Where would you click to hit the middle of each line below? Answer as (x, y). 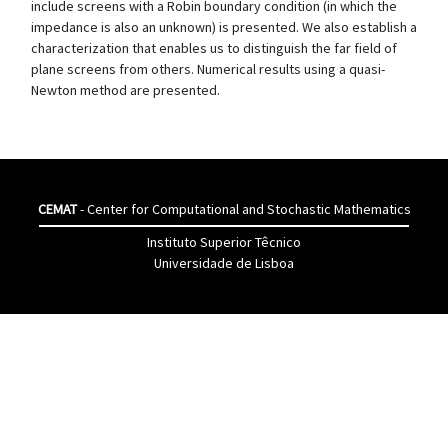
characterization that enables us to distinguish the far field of (214, 48)
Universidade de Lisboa (224, 263)
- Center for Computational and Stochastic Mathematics (243, 209)
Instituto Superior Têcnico (224, 242)
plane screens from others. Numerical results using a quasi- (208, 69)
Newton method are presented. (125, 90)
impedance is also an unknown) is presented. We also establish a (224, 27)
